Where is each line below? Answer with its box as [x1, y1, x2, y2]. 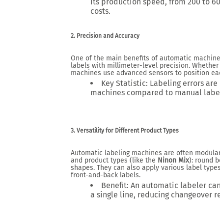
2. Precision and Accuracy [71, 32, 139, 39]
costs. [90, 6, 110, 16]
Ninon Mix [158, 156, 189, 165]
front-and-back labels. [71, 171, 140, 179]
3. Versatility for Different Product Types [71, 127, 179, 134]
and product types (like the [71, 156, 158, 165]
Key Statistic [101, 79, 146, 88]
